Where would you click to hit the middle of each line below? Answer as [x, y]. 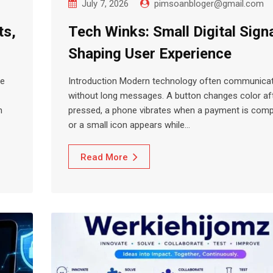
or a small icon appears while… [129, 125]
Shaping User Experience [150, 53]
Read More [104, 157]
